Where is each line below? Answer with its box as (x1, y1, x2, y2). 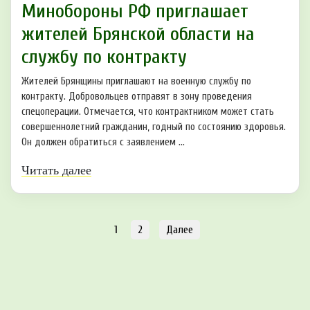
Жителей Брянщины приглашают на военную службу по (21, 75, 251, 87)
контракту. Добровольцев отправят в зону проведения (21, 90, 252, 102)
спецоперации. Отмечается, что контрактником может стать (21, 105, 274, 118)
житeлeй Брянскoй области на (21, 22, 255, 45)
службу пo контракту (21, 45, 187, 68)
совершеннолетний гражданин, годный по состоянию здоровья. (21, 120, 286, 133)
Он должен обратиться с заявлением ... (21, 136, 185, 148)
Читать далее (21, 163, 91, 177)
